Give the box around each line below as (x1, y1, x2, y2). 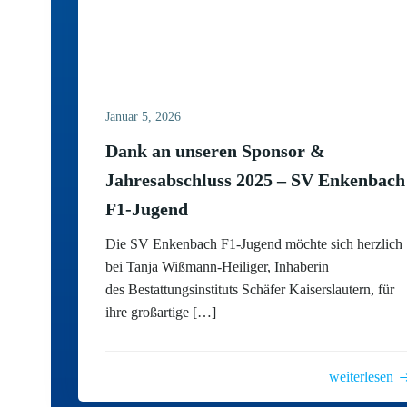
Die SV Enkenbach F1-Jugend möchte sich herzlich (105, 236, 402, 252)
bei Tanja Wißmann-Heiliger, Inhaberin (105, 259, 329, 274)
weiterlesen (329, 369, 394, 384)
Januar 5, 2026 (105, 110, 181, 124)
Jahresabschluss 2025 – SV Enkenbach (105, 170, 405, 190)
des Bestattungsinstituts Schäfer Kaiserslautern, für (105, 282, 394, 297)
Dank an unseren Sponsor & (105, 141, 325, 161)
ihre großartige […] (105, 304, 216, 320)
